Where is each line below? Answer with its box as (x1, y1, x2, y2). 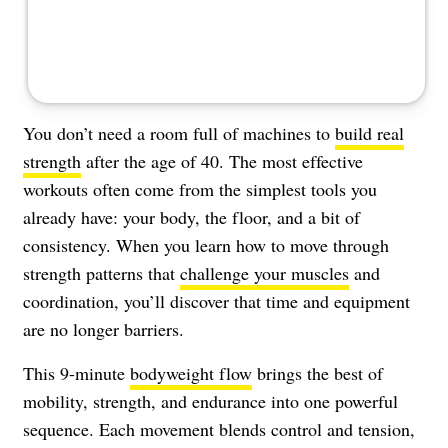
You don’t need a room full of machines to (23, 120, 335, 145)
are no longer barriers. (23, 316, 184, 341)
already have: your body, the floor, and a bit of (23, 204, 360, 229)
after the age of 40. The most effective (81, 148, 363, 173)
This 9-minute (23, 360, 130, 385)
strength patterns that (23, 260, 180, 285)
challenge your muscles (180, 260, 349, 285)
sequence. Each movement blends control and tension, (23, 416, 415, 441)
